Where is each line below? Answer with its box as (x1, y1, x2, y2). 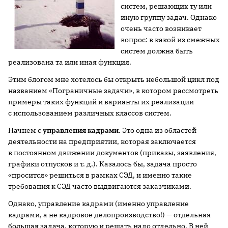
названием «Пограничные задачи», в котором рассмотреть (8, 86, 218, 95)
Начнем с (8, 126, 43, 135)
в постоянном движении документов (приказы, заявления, (8, 148, 216, 157)
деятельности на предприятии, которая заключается (8, 137, 196, 146)
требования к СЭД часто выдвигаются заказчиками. (8, 182, 191, 191)
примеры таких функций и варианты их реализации (8, 97, 194, 106)
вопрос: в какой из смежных (121, 35, 220, 44)
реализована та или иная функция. (8, 58, 131, 67)
